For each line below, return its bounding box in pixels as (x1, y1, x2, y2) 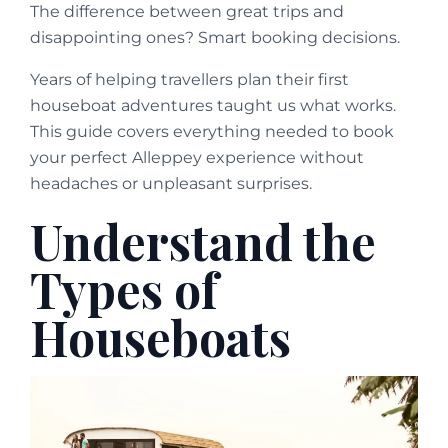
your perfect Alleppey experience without (30, 148, 364, 168)
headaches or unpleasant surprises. (30, 174, 312, 194)
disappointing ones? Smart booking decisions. (30, 28, 400, 48)
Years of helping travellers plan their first (30, 70, 349, 90)
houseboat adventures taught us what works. (30, 96, 396, 116)
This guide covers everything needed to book (30, 122, 394, 142)
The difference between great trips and (30, 2, 344, 22)
